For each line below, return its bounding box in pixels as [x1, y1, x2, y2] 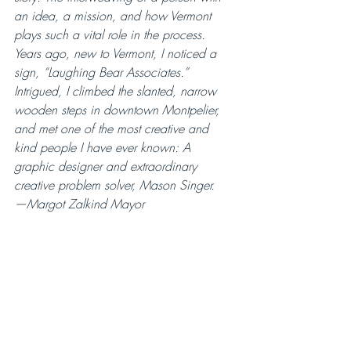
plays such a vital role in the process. [14, 26, 205, 43]
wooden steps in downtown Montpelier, [14, 101, 223, 118]
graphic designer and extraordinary [14, 157, 201, 175]
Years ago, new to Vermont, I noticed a [14, 45, 220, 62]
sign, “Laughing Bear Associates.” [14, 63, 192, 81]
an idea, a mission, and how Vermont [14, 7, 215, 24]
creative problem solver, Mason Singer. [14, 176, 215, 194]
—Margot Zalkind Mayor [14, 195, 144, 212]
